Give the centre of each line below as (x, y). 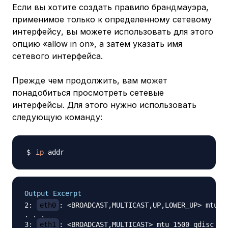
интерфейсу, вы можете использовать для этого (113, 32)
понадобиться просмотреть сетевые (88, 93)
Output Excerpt (53, 194)
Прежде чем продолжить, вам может (90, 81)
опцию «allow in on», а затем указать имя (97, 44)
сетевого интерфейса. (58, 56)
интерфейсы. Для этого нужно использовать (104, 105)
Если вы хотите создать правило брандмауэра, (110, 7)
